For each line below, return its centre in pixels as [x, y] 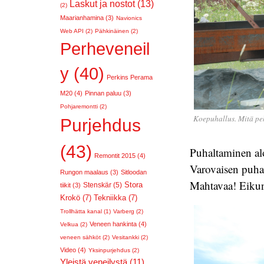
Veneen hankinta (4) [118, 224]
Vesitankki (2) [130, 237]
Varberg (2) [128, 211]
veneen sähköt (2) [85, 237]
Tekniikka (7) [115, 198]
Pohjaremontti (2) [83, 106]
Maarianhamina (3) [87, 18]
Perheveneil [105, 49]
